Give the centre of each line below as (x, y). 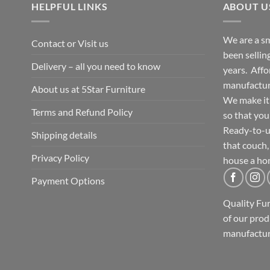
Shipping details (64, 135)
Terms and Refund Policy (82, 112)
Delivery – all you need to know (96, 66)
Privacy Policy (60, 158)
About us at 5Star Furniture (88, 89)
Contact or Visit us (70, 43)
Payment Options (68, 181)
